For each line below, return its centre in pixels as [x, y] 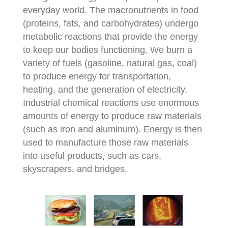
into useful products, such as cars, [92, 156]
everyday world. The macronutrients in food [110, 10]
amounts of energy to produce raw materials [112, 116]
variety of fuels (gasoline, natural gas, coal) [110, 63]
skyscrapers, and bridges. [75, 169]
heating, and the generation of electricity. [105, 90]
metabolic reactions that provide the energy [110, 37]
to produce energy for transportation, [97, 77]
